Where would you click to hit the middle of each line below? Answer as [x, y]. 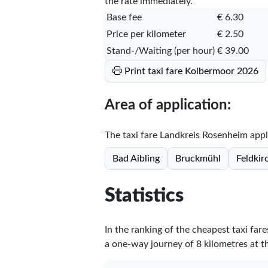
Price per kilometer [146, 34]
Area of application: [167, 105]
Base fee [124, 17]
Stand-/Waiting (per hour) [160, 51]
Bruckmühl [198, 158]
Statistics [144, 196]
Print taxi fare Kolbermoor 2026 [191, 71]
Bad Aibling [136, 158]
